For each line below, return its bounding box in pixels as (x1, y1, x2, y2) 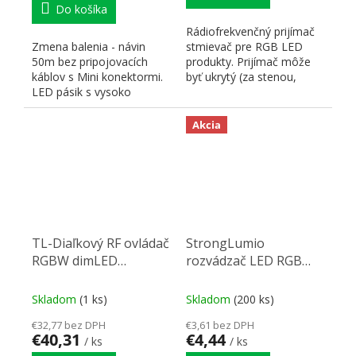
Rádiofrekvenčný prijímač (186, 23, 315, 39)
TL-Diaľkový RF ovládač (32, 234, 169, 253)
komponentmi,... (32, 114, 114, 130)
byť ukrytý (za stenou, (186, 68, 296, 84)
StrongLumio (186, 234, 265, 253)
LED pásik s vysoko (32, 83, 131, 99)
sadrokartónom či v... (186, 83, 293, 99)
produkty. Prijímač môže (186, 53, 311, 69)
